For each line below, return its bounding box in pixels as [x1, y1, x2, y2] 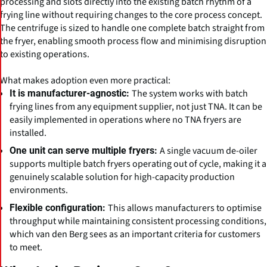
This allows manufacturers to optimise [108, 201, 262, 215]
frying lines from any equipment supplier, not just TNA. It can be [10, 100, 262, 113]
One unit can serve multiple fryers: [10, 144, 160, 156]
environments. [10, 183, 70, 197]
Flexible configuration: [10, 201, 108, 213]
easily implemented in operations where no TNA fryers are [10, 113, 241, 126]
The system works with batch [132, 86, 248, 100]
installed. [10, 126, 48, 139]
